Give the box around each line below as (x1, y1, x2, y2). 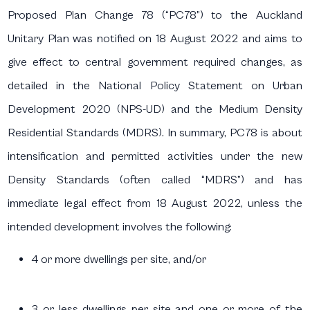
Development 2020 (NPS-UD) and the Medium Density (8, 102, 302, 116)
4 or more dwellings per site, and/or (31, 253, 207, 266)
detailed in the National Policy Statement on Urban (8, 79, 302, 93)
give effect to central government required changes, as (8, 55, 302, 69)
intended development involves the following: (8, 220, 232, 234)
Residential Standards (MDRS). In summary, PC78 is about (8, 126, 302, 140)
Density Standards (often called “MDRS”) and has (8, 173, 302, 187)
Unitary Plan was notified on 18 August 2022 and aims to (8, 32, 302, 46)
